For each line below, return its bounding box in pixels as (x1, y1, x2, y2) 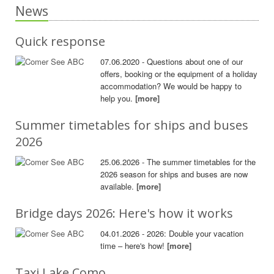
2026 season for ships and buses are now (100, 168, 248, 180)
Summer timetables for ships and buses (15, 116, 248, 133)
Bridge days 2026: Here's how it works (15, 204, 233, 221)
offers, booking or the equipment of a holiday (100, 67, 258, 80)
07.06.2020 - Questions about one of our (100, 55, 243, 67)
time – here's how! (100, 239, 168, 251)
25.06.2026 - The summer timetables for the (100, 155, 256, 168)
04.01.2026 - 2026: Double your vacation (100, 227, 244, 239)
